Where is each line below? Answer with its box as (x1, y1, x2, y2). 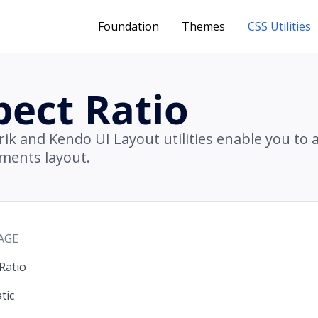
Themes (182, 18, 225, 34)
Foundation (98, 18, 159, 34)
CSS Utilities (248, 18, 311, 34)
